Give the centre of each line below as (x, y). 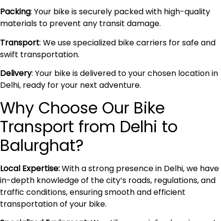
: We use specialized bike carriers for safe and (128, 42)
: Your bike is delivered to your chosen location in (125, 74)
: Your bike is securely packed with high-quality (120, 12)
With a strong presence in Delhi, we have (139, 168)
